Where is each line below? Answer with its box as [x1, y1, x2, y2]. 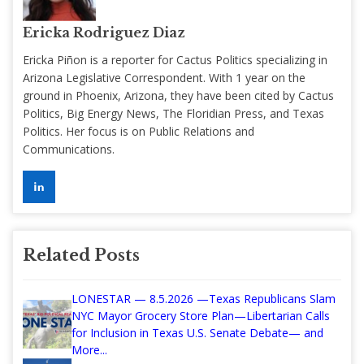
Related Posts [23, 245, 140, 265]
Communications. [23, 141, 115, 157]
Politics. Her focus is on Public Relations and [23, 123, 254, 139]
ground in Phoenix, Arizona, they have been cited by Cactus [23, 87, 334, 103]
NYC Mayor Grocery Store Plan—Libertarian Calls [71, 307, 330, 323]
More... [71, 341, 107, 357]
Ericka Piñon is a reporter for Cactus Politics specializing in [23, 51, 327, 67]
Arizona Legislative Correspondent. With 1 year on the [23, 69, 305, 85]
